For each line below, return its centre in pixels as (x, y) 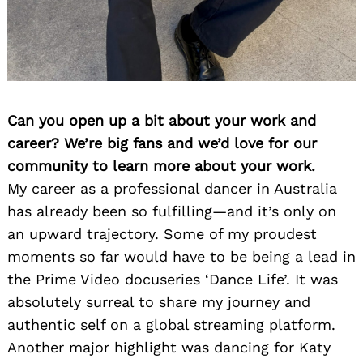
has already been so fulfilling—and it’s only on (172, 211)
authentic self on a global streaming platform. (171, 324)
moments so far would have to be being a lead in (181, 256)
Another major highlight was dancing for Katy (169, 347)
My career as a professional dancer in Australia (172, 188)
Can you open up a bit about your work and (162, 120)
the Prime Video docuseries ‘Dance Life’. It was (173, 279)
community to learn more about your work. (161, 165)
